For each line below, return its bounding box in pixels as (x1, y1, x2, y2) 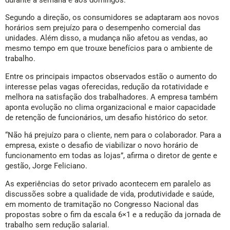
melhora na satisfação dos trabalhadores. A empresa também (5, 92, 218, 102)
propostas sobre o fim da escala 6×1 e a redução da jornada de (5, 209, 221, 219)
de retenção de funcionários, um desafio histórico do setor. (5, 112, 208, 122)
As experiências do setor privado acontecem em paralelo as (5, 179, 211, 188)
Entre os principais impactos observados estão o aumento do (5, 71, 217, 81)
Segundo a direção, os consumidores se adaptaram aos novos (5, 13, 219, 23)
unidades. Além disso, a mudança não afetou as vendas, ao (5, 33, 208, 43)
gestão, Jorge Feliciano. (5, 161, 87, 171)
